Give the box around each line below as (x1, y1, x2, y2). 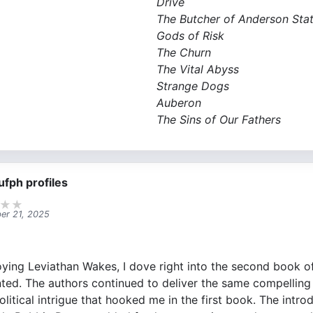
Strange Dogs (156, 78, 229, 93)
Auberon (156, 95, 205, 110)
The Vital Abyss (156, 61, 239, 76)
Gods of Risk (156, 28, 224, 43)
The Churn (156, 45, 211, 59)
